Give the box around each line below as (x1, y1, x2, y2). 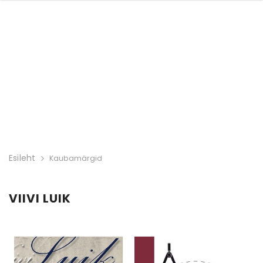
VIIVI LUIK (9, 190, 71, 207)
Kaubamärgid (49, 153, 103, 163)
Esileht (9, 152, 36, 164)
